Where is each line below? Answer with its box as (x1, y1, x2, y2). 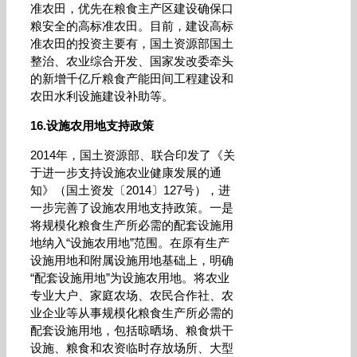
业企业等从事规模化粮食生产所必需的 (30, 306, 233, 320)
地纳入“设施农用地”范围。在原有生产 (30, 236, 229, 249)
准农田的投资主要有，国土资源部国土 (30, 37, 233, 50)
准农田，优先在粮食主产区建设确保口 (30, 2, 233, 15)
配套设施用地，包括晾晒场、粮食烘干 (30, 324, 233, 337)
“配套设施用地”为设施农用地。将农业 (30, 271, 229, 284)
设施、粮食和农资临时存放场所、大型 (30, 341, 233, 355)
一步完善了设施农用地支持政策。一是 (30, 201, 233, 214)
